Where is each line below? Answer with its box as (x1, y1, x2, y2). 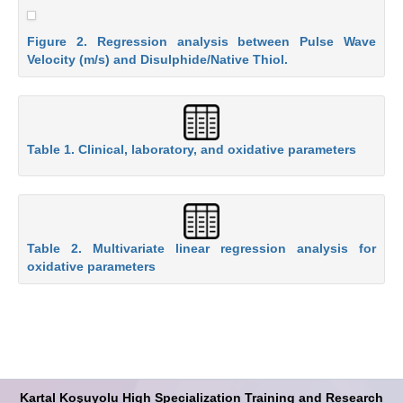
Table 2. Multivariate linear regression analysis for (27, 241, 376, 256)
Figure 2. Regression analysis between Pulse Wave (27, 33, 376, 49)
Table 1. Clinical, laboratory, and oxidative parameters (27, 141, 356, 157)
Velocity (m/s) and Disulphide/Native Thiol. (27, 51, 288, 67)
